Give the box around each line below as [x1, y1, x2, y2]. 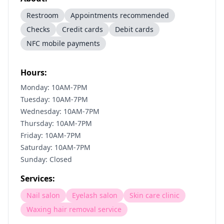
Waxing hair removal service [26, 204, 121, 214]
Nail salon [26, 190, 60, 200]
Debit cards [115, 24, 153, 34]
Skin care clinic [129, 190, 179, 200]
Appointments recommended [70, 10, 169, 20]
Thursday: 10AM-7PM [20, 118, 92, 128]
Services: [20, 173, 55, 184]
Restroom [26, 10, 58, 20]
